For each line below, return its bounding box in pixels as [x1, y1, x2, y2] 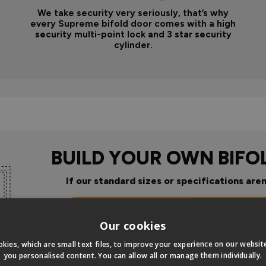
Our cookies [100, 218, 166, 233]
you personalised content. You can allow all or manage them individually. [4, 250, 262, 261]
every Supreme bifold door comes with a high [30, 18, 236, 29]
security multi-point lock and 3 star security [34, 28, 232, 40]
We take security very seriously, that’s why [37, 7, 229, 18]
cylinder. [113, 39, 153, 50]
